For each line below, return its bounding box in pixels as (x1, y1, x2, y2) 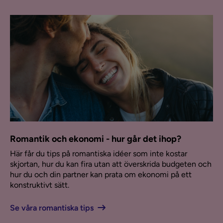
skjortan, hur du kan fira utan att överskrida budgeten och (10, 159, 212, 169)
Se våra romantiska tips (10, 203, 94, 213)
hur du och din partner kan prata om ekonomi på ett (10, 169, 192, 179)
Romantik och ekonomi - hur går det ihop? (10, 133, 181, 144)
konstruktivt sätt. (10, 180, 69, 190)
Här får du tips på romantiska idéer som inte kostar (10, 148, 187, 158)
